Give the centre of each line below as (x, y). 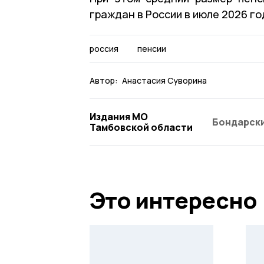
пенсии (151, 48)
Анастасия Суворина (164, 80)
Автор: (104, 80)
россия (104, 48)
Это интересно (173, 199)
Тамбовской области (141, 127)
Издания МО (119, 116)
